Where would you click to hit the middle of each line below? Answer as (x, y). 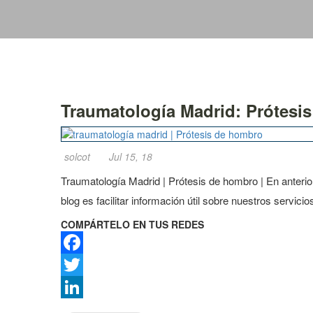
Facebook (83, 265)
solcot (77, 156)
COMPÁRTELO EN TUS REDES (132, 224)
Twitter (75, 287)
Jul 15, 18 (131, 156)
